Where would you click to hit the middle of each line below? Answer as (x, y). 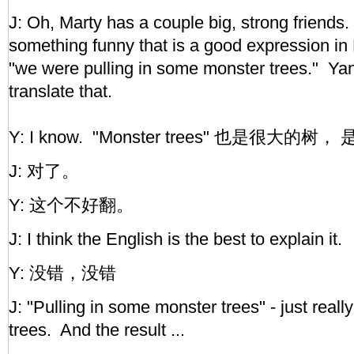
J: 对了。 (44, 171)
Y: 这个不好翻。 (71, 205)
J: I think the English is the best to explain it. (178, 239)
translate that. (65, 91)
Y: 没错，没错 (62, 273)
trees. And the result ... (99, 330)
